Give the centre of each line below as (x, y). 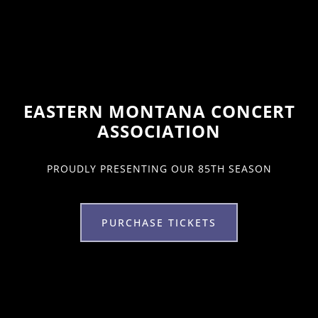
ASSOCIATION (159, 131)
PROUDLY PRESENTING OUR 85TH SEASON (159, 168)
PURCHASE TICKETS (159, 222)
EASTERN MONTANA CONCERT (159, 111)
